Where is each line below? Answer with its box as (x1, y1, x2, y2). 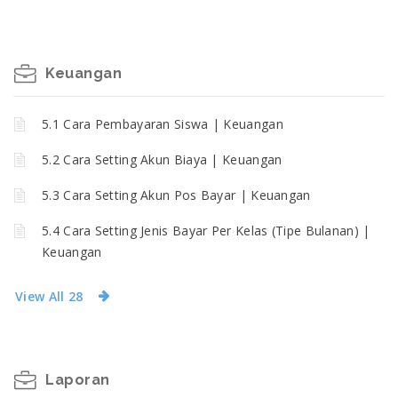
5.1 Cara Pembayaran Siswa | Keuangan (42, 115, 283, 132)
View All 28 (15, 287, 84, 305)
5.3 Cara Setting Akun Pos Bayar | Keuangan (42, 187, 311, 203)
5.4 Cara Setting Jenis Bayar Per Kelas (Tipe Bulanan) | (42, 222, 370, 239)
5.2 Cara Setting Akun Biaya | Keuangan (42, 151, 283, 168)
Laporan (45, 371, 110, 388)
